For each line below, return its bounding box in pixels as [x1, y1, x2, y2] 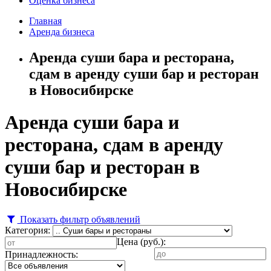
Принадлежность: [5, 249, 78, 260]
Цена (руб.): [117, 236, 166, 247]
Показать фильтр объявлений [17, 214, 140, 224]
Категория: [5, 224, 50, 235]
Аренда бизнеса [29, 26, 94, 37]
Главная [29, 15, 62, 26]
